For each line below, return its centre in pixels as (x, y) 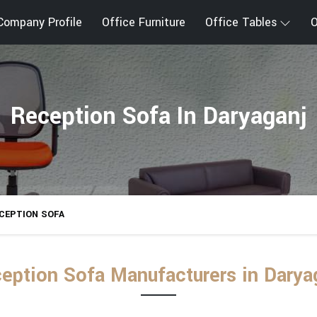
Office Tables (241, 22)
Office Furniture (144, 22)
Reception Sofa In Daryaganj (158, 116)
